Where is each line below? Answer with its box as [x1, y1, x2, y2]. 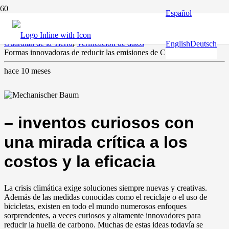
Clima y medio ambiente [67, 30, 146, 38]
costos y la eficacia [4, 152, 155, 171]
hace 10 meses [4, 66, 51, 75]
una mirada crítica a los [4, 133, 188, 152]
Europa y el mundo [150, 30, 212, 38]
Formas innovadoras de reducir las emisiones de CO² [4, 48, 174, 57]
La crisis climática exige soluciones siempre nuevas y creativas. [4, 184, 207, 193]
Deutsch [190, 39, 217, 48]
